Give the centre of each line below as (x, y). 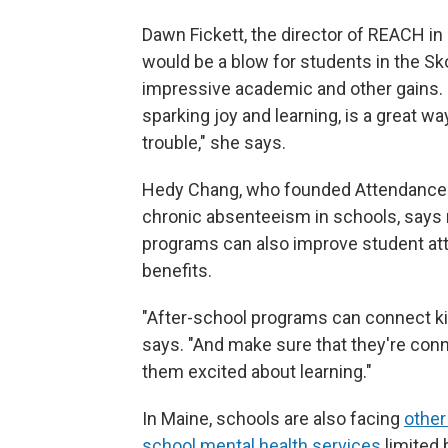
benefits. (177, 270)
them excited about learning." (257, 371)
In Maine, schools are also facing (273, 418)
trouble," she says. (214, 142)
